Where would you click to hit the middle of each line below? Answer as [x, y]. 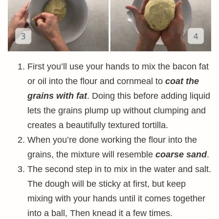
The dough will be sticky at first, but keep [107, 184]
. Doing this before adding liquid [149, 96]
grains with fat [57, 96]
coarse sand [181, 154]
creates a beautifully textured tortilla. [98, 125]
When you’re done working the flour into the [112, 140]
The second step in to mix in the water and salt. [119, 169]
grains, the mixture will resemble [91, 154]
